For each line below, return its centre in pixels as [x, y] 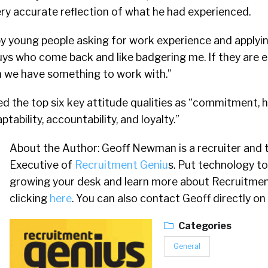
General [187, 246]
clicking [30, 199]
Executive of [42, 165]
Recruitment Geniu [121, 165]
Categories [204, 226]
